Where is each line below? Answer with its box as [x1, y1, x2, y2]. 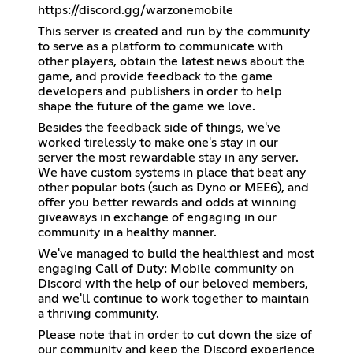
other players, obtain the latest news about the [38, 54, 305, 68]
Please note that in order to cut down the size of [38, 328, 312, 341]
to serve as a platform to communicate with [38, 39, 283, 53]
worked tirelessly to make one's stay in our [38, 136, 278, 149]
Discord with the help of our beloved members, [38, 277, 308, 290]
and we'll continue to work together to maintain [38, 292, 309, 305]
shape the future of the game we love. [38, 99, 255, 113]
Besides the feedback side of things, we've [38, 121, 281, 134]
